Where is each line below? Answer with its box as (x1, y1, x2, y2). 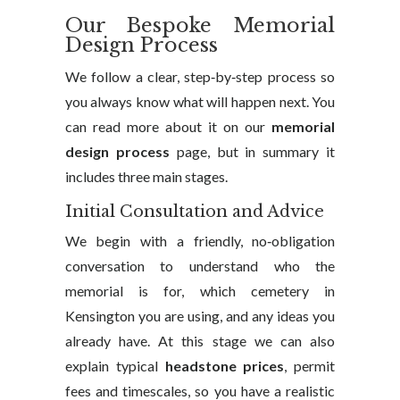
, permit (284, 357, 336, 374)
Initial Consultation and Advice (64, 202, 324, 221)
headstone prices (164, 357, 285, 374)
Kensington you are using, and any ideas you (64, 307, 336, 324)
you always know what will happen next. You (64, 93, 336, 110)
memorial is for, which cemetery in (64, 282, 336, 299)
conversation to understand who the (64, 257, 336, 274)
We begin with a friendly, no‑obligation (64, 232, 336, 249)
